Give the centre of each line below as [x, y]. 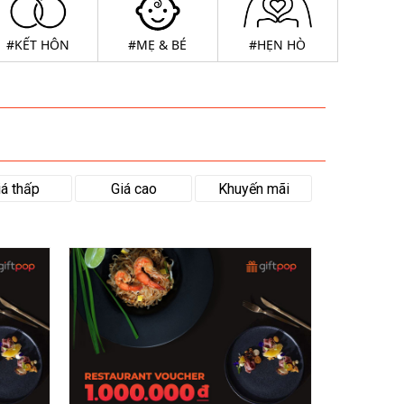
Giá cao [133, 189]
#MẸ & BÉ [157, 45]
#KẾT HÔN [37, 45]
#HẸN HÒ [277, 45]
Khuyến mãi [253, 189]
